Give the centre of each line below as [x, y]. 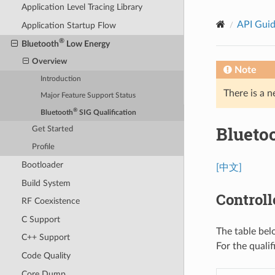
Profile [44, 147]
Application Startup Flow [68, 26]
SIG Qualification [107, 112]
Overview [50, 61]
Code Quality [46, 256]
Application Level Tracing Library [82, 7]
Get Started [53, 130]
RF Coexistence [50, 201]
